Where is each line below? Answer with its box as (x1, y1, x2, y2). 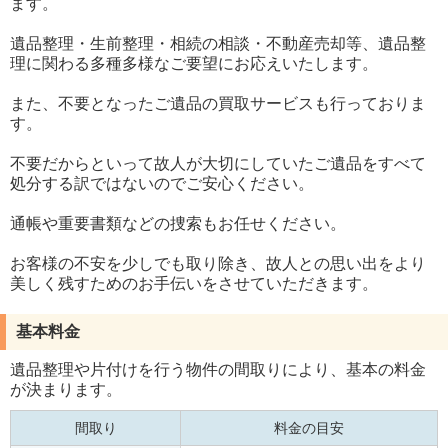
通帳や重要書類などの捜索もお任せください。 (10, 215, 346, 233)
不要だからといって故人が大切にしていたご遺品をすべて (10, 155, 426, 173)
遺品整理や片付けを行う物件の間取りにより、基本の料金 (10, 361, 426, 379)
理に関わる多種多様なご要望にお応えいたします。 (10, 55, 378, 73)
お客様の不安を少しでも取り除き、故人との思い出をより (10, 255, 426, 273)
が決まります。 (10, 381, 122, 399)
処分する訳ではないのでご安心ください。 (10, 175, 314, 193)
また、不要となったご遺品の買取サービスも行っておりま (10, 95, 426, 113)
